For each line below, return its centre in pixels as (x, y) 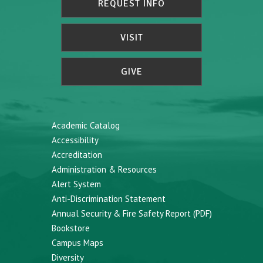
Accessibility (75, 140)
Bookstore (70, 228)
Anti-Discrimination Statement (108, 199)
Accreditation (77, 155)
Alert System (76, 184)
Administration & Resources (104, 170)
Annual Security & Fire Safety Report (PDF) (131, 214)
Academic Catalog (85, 126)
